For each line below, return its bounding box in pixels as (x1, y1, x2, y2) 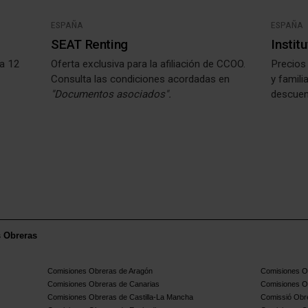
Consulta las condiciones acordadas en (51, 73, 230, 86)
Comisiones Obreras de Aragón (47, 267, 153, 276)
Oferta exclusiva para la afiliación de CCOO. (51, 58, 246, 71)
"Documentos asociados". (51, 88, 172, 101)
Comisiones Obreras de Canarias (47, 280, 160, 289)
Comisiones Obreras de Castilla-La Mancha (47, 293, 194, 302)
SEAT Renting (51, 36, 128, 52)
